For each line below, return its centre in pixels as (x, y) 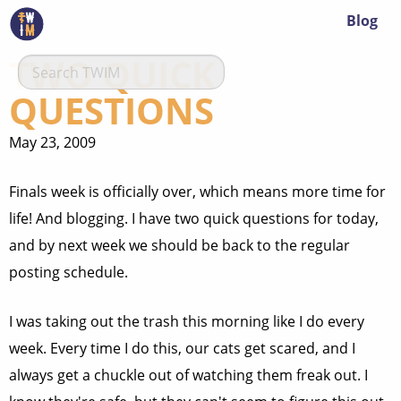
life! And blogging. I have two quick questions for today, (194, 218)
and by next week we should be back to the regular (179, 245)
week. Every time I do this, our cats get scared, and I (182, 348)
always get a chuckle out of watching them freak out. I (188, 375)
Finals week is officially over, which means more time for (197, 192)
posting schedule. (68, 272)
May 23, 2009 (52, 142)
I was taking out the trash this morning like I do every (187, 321)
